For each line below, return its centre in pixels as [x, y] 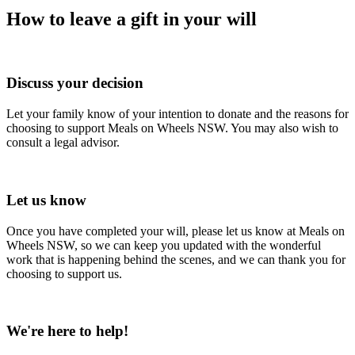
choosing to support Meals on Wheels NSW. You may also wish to [172, 128]
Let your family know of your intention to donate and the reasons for [177, 114]
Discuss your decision [75, 83]
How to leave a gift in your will [132, 19]
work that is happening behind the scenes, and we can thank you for [176, 259]
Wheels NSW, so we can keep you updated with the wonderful [164, 245]
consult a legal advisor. [63, 143]
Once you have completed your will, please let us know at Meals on [176, 231]
